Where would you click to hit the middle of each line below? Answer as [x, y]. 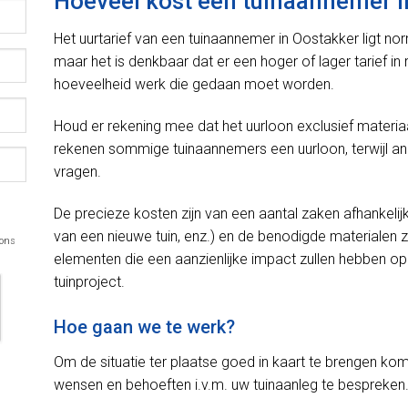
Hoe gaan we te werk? [144, 326]
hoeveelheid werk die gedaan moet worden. [194, 85]
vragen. [77, 172]
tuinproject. [89, 282]
